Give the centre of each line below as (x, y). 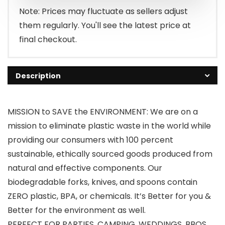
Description (38, 76)
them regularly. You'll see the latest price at (105, 25)
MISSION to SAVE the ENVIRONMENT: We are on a (103, 111)
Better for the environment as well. (77, 210)
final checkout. (48, 39)
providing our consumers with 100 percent (90, 140)
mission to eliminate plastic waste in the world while (109, 126)
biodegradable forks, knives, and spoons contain (102, 182)
